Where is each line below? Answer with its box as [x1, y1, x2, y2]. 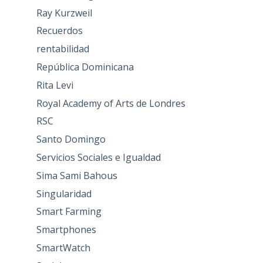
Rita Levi [36, 78, 73, 92]
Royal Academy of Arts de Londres [36, 96, 186, 110]
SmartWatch [36, 241, 90, 254]
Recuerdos [36, 24, 83, 38]
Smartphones [36, 223, 96, 237]
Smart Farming [36, 205, 102, 218]
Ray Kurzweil [36, 6, 92, 19]
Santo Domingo [36, 133, 106, 146]
